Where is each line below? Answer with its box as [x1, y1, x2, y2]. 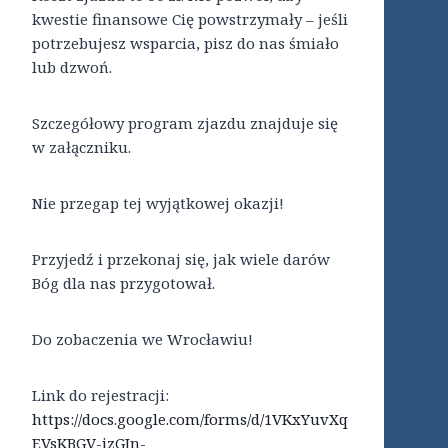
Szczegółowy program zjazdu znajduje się [32, 113, 338, 134]
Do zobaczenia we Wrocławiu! [32, 329, 253, 350]
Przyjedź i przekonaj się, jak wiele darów [32, 249, 330, 270]
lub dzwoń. [32, 57, 112, 78]
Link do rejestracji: [32, 385, 169, 406]
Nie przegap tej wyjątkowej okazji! [32, 193, 284, 214]
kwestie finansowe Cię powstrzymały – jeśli [32, 9, 348, 30]
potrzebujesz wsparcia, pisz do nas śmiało [32, 33, 339, 54]
